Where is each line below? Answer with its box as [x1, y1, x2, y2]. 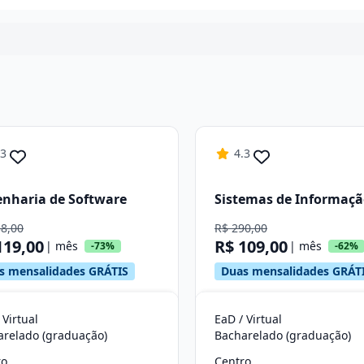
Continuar [149, 81, 215, 100]
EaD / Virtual [214, 311, 282, 327]
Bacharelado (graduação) [214, 327, 351, 343]
